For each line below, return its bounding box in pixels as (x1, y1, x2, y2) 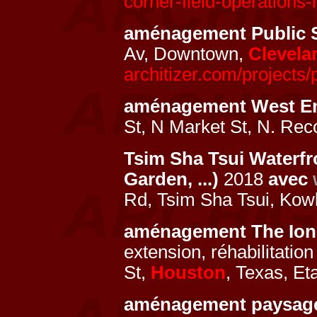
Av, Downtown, (124, 44, 248, 64)
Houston (151, 263, 226, 282)
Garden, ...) (124, 169, 219, 189)
